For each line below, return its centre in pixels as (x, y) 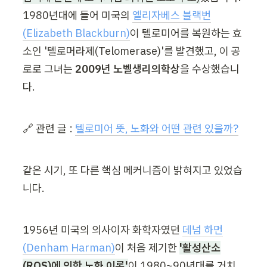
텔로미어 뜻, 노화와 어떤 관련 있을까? (157, 129)
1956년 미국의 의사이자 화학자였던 (103, 230)
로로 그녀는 (49, 69)
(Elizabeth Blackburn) (76, 33)
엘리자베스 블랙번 (172, 15)
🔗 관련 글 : (49, 129)
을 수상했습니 (210, 69)
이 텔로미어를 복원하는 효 (186, 33)
